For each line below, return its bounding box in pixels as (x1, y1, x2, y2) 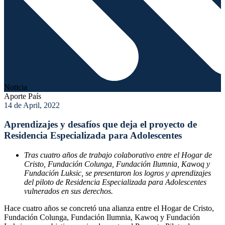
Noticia (4, 82, 27, 91)
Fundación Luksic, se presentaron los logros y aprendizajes (24, 169, 211, 178)
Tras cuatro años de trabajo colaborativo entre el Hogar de (24, 151, 212, 160)
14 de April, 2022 (4, 100, 60, 109)
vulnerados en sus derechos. (24, 187, 113, 196)
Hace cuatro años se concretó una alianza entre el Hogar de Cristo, (4, 204, 214, 213)
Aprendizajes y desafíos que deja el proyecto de (4, 119, 197, 130)
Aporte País (4, 91, 41, 100)
